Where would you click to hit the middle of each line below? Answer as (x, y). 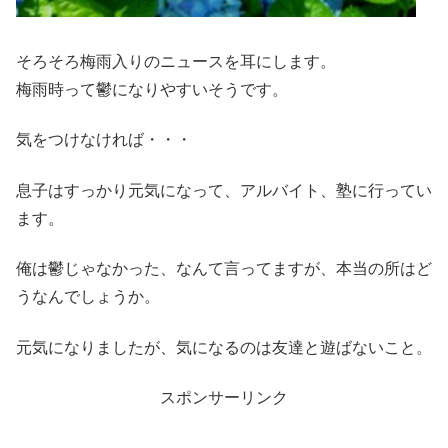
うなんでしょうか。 (88, 296)
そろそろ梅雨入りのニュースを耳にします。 (176, 60)
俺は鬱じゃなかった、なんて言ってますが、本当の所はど (224, 268)
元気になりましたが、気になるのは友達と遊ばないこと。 (224, 346)
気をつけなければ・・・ (104, 139)
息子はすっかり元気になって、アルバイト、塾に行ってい (224, 189)
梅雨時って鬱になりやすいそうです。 (152, 88)
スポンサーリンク (224, 396)
